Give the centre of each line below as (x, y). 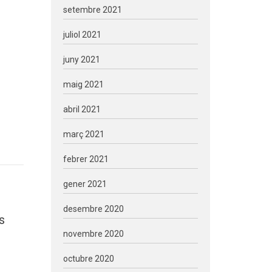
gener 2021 (85, 184)
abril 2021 (82, 109)
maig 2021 (83, 84)
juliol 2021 (82, 35)
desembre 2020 (93, 209)
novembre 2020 (93, 234)
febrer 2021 (86, 159)
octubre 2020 (88, 259)
